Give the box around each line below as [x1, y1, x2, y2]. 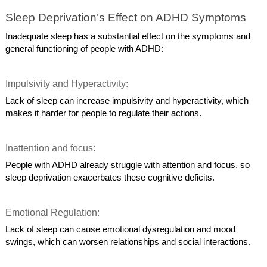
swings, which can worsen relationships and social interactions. [5, 237, 251, 247]
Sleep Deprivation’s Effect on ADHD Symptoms [5, 11, 247, 24]
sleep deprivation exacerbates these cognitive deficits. [5, 172, 215, 182]
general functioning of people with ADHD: [5, 44, 164, 54]
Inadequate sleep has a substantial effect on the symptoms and [5, 31, 251, 41]
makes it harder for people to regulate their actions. [5, 108, 202, 118]
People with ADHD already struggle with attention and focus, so [5, 160, 250, 170]
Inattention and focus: [5, 143, 98, 154]
